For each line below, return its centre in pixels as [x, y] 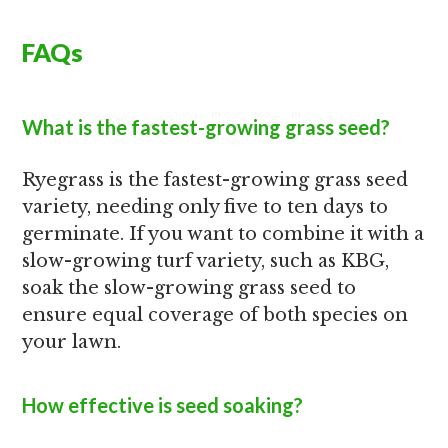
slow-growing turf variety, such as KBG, [206, 261]
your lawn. [72, 342]
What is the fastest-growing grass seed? [206, 127]
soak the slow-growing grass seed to [189, 288]
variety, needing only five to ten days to [205, 207]
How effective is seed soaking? [163, 405]
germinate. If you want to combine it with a [223, 234]
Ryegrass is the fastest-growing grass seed [215, 180]
